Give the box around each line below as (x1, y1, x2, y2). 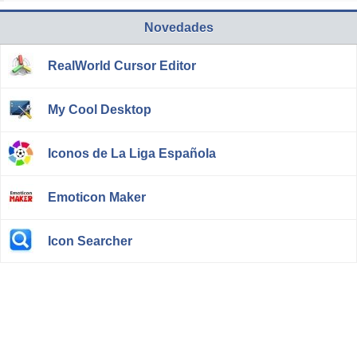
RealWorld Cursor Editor (48, 59, 196, 73)
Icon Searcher (48, 234, 132, 248)
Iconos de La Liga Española (48, 147, 216, 160)
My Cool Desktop (48, 103, 151, 116)
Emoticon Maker (48, 190, 146, 204)
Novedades (143, 21, 214, 34)
